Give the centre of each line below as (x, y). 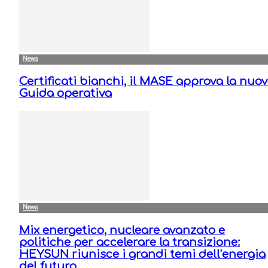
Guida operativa (66, 94)
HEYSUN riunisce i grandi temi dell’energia (142, 254)
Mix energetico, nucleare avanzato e (122, 230)
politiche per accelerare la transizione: (130, 242)
